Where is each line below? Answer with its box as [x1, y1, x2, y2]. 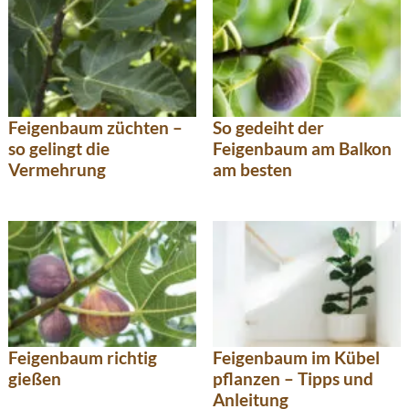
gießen [8, 367, 61, 389]
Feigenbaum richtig [8, 346, 157, 368]
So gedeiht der [213, 116, 324, 138]
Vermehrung [8, 158, 106, 180]
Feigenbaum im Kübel [213, 346, 380, 368]
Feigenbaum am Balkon [213, 137, 392, 159]
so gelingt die [8, 137, 110, 159]
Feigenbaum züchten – [8, 116, 183, 138]
